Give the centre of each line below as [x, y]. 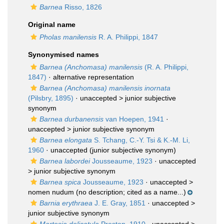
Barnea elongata [66, 140]
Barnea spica [60, 182]
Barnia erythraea [66, 203]
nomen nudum [51, 192]
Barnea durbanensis [71, 119]
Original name [52, 24]
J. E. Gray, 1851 [119, 203]
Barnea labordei [65, 161]
